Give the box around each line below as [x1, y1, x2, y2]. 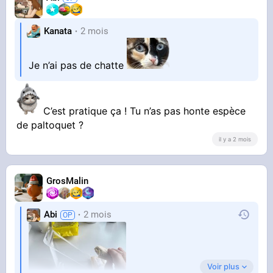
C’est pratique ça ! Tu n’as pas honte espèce [40, 105, 246, 118]
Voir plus [207, 261, 239, 271]
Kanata [44, 25, 73, 37]
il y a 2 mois [218, 135, 251, 143]
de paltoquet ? [16, 119, 84, 132]
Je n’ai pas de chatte [29, 59, 127, 72]
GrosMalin [46, 175, 89, 187]
